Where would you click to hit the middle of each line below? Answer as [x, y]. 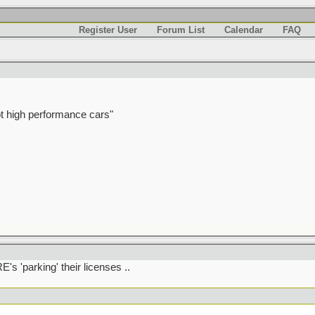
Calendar [243, 30]
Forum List [180, 30]
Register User [108, 30]
